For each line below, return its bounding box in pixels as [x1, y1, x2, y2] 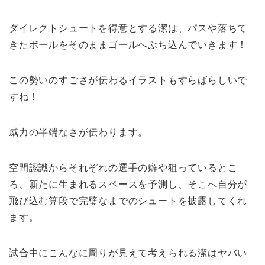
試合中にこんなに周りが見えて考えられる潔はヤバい [9, 247, 248, 258]
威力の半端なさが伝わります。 [9, 127, 148, 137]
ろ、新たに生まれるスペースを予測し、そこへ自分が [9, 179, 248, 189]
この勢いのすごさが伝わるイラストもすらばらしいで [9, 75, 248, 85]
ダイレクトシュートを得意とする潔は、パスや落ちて [9, 22, 248, 33]
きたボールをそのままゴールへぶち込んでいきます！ [9, 39, 248, 50]
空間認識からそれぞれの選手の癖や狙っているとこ [9, 162, 238, 173]
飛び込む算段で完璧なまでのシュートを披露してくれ [9, 195, 248, 206]
